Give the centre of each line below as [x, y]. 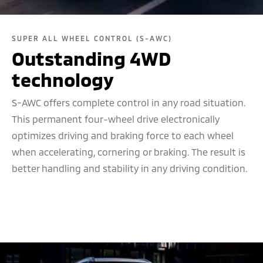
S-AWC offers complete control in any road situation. [129, 103]
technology [63, 80]
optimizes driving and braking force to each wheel [123, 136]
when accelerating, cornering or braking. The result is [129, 152]
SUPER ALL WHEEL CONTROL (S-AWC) [92, 38]
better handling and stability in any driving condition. [129, 168]
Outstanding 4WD [91, 58]
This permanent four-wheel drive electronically [116, 119]
